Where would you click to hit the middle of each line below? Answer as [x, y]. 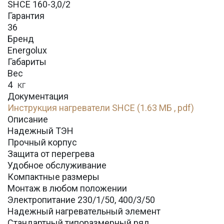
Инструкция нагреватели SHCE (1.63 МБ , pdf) [101, 108]
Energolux [27, 50]
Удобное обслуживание [57, 165]
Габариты [27, 62]
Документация [38, 96]
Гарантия [26, 16]
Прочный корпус [42, 142]
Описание [28, 119]
